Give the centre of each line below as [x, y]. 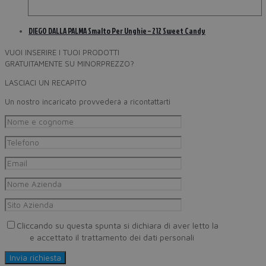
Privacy [235, 226]
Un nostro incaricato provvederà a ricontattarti [88, 102]
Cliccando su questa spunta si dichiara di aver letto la [119, 226]
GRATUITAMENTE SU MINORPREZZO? [69, 64]
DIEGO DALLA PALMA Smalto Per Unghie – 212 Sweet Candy [117, 31]
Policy [16, 237]
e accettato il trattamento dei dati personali [111, 237]
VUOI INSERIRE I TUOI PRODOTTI [62, 53]
